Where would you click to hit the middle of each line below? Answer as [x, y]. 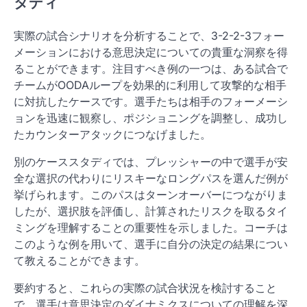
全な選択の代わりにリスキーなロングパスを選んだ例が [151, 179]
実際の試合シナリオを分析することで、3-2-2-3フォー [149, 36]
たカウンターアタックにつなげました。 [112, 135]
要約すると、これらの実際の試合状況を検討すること [145, 288]
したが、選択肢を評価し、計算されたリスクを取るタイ [151, 211]
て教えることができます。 [79, 261]
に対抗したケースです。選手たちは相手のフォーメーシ [151, 102]
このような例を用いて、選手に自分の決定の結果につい [151, 244]
